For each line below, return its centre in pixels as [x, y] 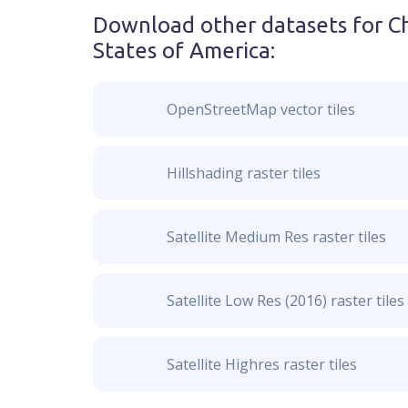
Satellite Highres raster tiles [261, 364]
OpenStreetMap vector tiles [260, 109]
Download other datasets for [240, 25]
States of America [182, 51]
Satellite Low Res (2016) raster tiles [285, 301]
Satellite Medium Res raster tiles [276, 237]
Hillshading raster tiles [243, 173]
